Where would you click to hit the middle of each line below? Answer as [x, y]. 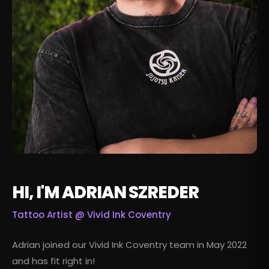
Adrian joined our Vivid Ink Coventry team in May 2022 [129, 245]
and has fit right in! [53, 261]
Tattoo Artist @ [50, 215]
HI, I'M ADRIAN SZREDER [105, 193]
